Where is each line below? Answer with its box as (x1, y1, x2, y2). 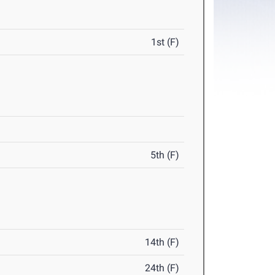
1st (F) (151, 36, 180, 48)
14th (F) (145, 236, 180, 249)
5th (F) (150, 149, 180, 161)
